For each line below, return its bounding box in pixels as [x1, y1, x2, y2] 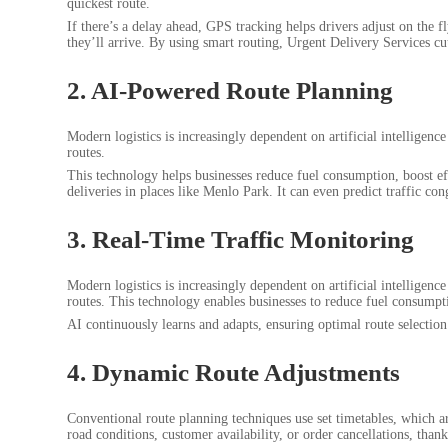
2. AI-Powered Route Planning [67, 76, 393, 104]
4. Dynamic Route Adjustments [67, 358, 400, 386]
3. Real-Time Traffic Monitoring [67, 225, 414, 253]
